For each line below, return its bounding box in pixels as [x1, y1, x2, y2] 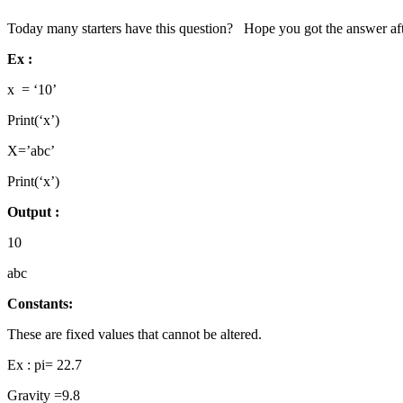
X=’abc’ [7, 143, 55, 159]
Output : [7, 204, 59, 220]
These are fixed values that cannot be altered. [7, 327, 262, 343]
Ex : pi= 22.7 [7, 357, 82, 373]
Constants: [7, 296, 73, 312]
